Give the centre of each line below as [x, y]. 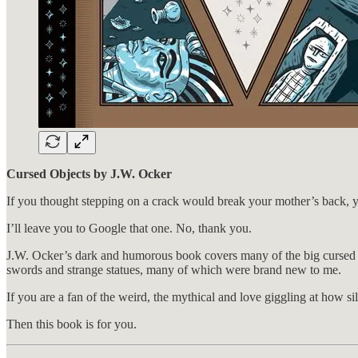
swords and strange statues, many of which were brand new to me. [174, 269]
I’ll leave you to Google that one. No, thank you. [129, 228]
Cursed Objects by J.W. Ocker [89, 173]
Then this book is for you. [72, 324]
